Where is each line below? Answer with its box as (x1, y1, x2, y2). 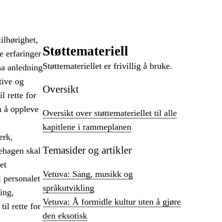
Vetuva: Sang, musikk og (43, 169, 133, 179)
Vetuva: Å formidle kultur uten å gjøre (43, 197, 181, 207)
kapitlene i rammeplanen (43, 122, 131, 132)
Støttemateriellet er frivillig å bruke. (43, 60, 172, 71)
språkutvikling (43, 183, 94, 193)
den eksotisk (43, 211, 87, 221)
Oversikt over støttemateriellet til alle (43, 108, 177, 118)
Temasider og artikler (43, 144, 132, 157)
